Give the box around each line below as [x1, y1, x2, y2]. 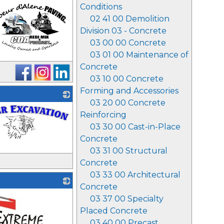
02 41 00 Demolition [90, 14, 169, 23]
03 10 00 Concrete [90, 74, 163, 83]
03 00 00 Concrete [90, 38, 166, 47]
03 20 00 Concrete [90, 98, 165, 107]
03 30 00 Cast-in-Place [90, 122, 180, 131]
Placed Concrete [80, 206, 147, 215]
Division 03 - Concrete [80, 26, 166, 35]
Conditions [80, 2, 122, 11]
